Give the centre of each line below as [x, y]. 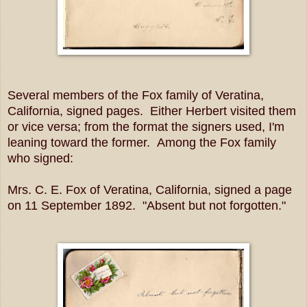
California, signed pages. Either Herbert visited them [152, 111]
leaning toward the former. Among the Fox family [142, 142]
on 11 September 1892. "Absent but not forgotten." [147, 205]
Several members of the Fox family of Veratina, [136, 95]
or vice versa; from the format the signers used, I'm [146, 126]
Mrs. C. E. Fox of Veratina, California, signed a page [150, 189]
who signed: [40, 158]
